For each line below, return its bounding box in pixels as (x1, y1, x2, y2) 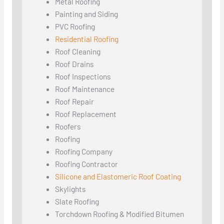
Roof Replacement (55, 108, 117, 118)
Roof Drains (55, 58, 94, 68)
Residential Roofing (55, 33, 119, 43)
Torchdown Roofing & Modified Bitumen (55, 208, 184, 218)
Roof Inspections (55, 71, 111, 81)
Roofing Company (55, 146, 113, 156)
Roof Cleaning (55, 46, 101, 56)
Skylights (55, 183, 86, 193)
